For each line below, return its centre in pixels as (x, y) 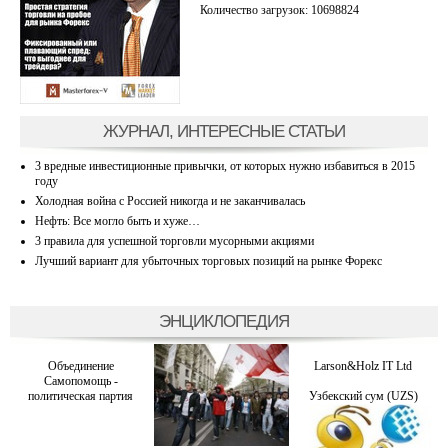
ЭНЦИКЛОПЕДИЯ (224, 321)
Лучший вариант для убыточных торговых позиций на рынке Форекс (208, 260)
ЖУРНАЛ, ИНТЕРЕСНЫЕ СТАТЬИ (224, 130)
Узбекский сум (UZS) (363, 396)
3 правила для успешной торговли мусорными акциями (174, 240)
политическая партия (81, 396)
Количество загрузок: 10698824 (279, 9)
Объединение (80, 366)
